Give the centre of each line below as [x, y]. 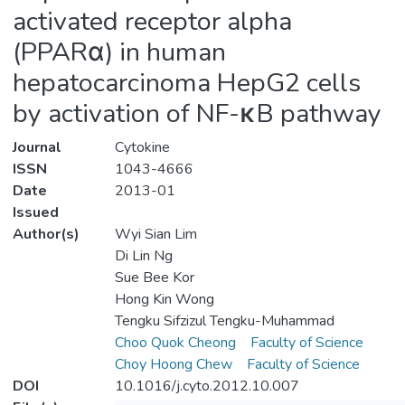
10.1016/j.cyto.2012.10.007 [207, 386]
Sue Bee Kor [154, 278]
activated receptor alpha [152, 22]
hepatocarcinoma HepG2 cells [187, 83]
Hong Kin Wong [164, 300]
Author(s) [46, 235]
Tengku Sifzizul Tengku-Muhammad [224, 321]
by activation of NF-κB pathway [197, 114]
